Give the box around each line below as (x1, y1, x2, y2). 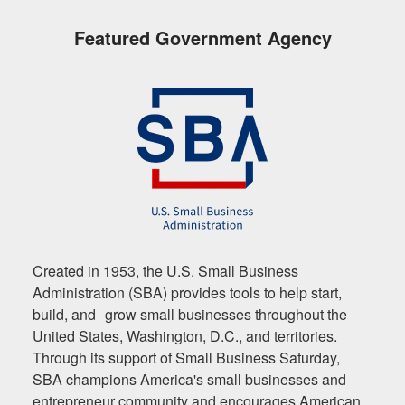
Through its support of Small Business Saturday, (33, 346, 340, 368)
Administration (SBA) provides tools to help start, (33, 281, 342, 303)
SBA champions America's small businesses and (33, 368, 355, 390)
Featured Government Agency (73, 24, 332, 51)
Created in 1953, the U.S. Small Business (33, 259, 298, 281)
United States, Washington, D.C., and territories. (33, 325, 346, 346)
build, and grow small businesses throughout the (33, 303, 347, 325)
